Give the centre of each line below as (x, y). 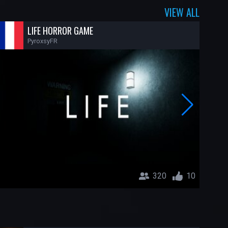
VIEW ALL (182, 12)
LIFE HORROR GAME (61, 31)
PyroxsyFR (43, 41)
